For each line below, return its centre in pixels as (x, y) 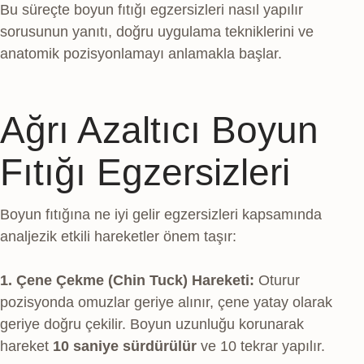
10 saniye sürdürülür (125, 347)
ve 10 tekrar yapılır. (261, 347)
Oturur (277, 281)
